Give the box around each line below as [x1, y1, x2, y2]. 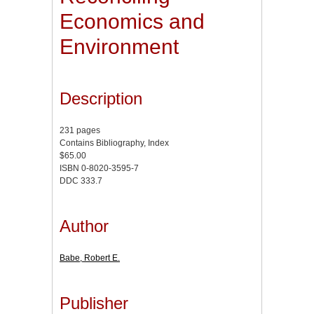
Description [60, 89, 142, 109]
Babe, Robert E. [60, 252, 120, 263]
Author [60, 216, 109, 235]
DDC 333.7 [60, 176, 102, 186]
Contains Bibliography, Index [60, 138, 169, 149]
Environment [60, 35, 179, 59]
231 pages [60, 125, 100, 136]
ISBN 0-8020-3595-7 [60, 163, 139, 174]
